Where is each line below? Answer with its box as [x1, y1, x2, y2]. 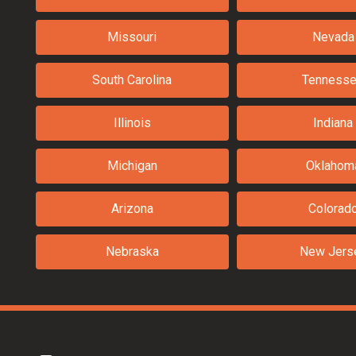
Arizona [110, 201, 153, 217]
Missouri [107, 29, 157, 45]
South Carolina [92, 72, 172, 88]
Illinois [113, 115, 151, 131]
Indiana [313, 115, 354, 131]
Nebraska [105, 244, 159, 260]
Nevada [311, 29, 354, 45]
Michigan [106, 158, 157, 174]
